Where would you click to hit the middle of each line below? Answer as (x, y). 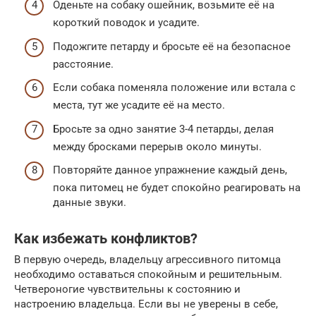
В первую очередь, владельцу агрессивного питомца (147, 260)
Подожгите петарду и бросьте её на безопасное (172, 46)
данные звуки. (90, 203)
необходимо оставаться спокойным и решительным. (148, 275)
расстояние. (83, 64)
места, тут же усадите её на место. (139, 105)
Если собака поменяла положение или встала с (174, 88)
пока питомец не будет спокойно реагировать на (177, 188)
